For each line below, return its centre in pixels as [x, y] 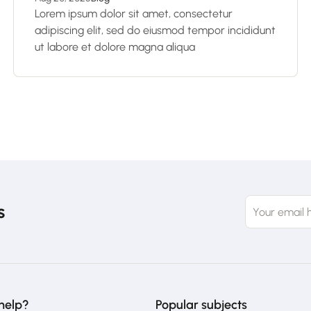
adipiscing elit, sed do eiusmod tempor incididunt [155, 30]
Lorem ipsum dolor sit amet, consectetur [134, 14]
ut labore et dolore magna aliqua [115, 47]
